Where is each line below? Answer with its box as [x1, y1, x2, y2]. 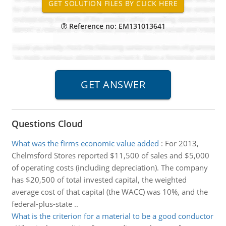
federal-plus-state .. [11, 199, 78, 209]
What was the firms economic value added [11, 138, 159, 148]
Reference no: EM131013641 [67, 21, 165, 31]
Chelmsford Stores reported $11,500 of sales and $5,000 [11, 150, 209, 160]
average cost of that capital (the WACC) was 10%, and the [11, 187, 208, 197]
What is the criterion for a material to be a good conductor [11, 211, 213, 221]
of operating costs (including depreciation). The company [11, 162, 208, 173]
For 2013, [164, 138, 199, 148]
